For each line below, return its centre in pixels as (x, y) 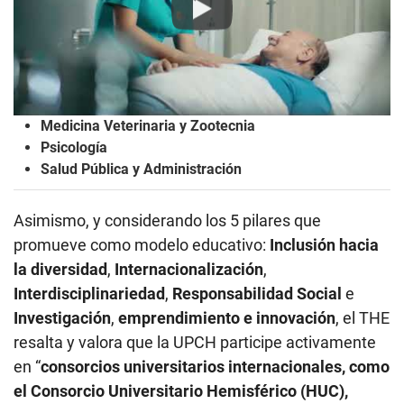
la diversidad (60, 269)
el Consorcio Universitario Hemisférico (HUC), (181, 390)
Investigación (62, 317)
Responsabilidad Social (257, 293)
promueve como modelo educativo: (142, 244)
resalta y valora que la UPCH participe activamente (195, 342)
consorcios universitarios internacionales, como (215, 366)
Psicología (74, 147)
